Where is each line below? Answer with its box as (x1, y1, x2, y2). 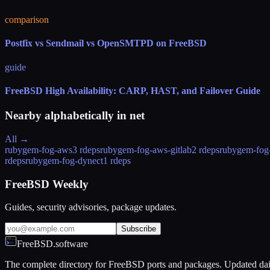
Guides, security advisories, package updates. (5, 202, 177, 213)
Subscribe (121, 224, 156, 234)
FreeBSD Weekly (5, 177, 89, 190)
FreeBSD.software (17, 239, 88, 250)
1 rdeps (103, 155, 131, 166)
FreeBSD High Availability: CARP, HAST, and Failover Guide (5, 85, 260, 96)
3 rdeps (72, 144, 100, 155)
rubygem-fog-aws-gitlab (100, 144, 192, 155)
